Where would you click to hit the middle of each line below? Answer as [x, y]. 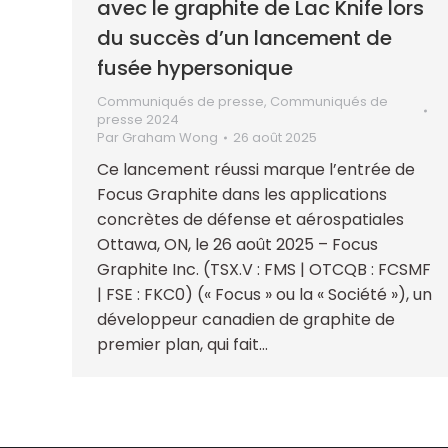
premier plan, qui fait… [182, 344]
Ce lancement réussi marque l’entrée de [256, 169]
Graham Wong [170, 137]
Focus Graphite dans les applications [242, 194]
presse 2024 [138, 119]
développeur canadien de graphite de [246, 319]
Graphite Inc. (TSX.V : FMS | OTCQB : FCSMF [264, 269]
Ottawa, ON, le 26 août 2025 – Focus [237, 244]
